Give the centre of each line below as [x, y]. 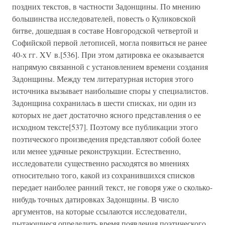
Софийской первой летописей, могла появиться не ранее [109, 42]
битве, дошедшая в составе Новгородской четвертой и [105, 30]
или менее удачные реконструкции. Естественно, [96, 151]
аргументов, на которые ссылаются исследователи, [99, 211]
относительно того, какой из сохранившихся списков [103, 175]
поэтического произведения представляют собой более [106, 139]
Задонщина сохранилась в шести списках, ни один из [104, 103]
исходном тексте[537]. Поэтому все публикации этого [105, 127]
